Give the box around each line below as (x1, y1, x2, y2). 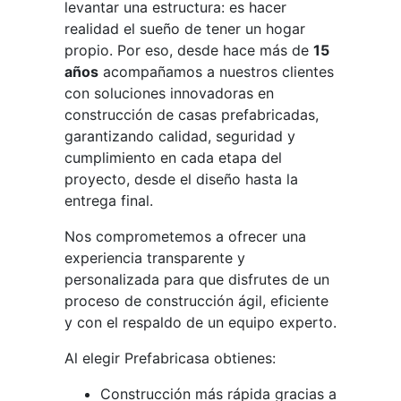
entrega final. (64, 191, 153, 209)
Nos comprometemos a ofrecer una (64, 226, 306, 245)
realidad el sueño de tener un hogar (64, 19, 305, 38)
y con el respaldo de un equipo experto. (64, 312, 337, 331)
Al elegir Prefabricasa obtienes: (64, 348, 276, 367)
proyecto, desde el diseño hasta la (64, 169, 298, 188)
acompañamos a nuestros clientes (98, 62, 334, 81)
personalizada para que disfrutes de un (64, 269, 329, 288)
